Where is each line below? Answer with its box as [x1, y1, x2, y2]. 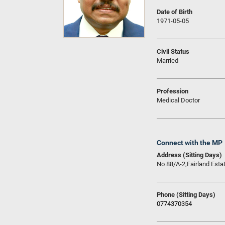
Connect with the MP [157, 139, 222, 147]
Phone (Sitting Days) [157, 191, 215, 198]
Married [157, 57, 178, 64]
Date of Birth [157, 8, 192, 16]
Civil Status [157, 48, 189, 55]
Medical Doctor [157, 96, 200, 104]
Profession [157, 87, 188, 95]
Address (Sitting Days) [157, 151, 222, 159]
